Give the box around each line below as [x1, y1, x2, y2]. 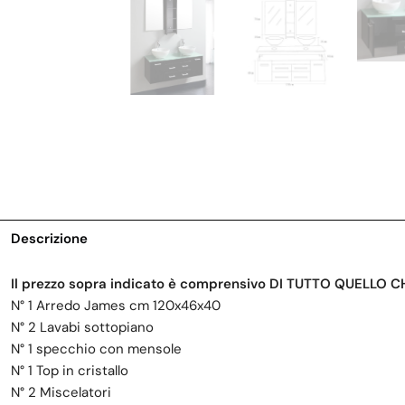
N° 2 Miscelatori [11, 383, 111, 402]
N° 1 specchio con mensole [11, 340, 182, 359]
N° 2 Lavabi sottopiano [11, 318, 154, 337]
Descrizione [11, 230, 88, 249]
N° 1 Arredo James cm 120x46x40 [11, 297, 221, 316]
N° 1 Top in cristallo [11, 362, 128, 381]
